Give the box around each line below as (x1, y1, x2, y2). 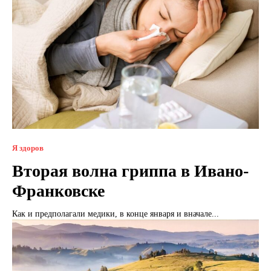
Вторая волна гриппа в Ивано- (12, 161, 249, 180)
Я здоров (12, 143, 44, 152)
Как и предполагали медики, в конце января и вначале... (12, 209, 219, 218)
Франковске (12, 181, 105, 200)
